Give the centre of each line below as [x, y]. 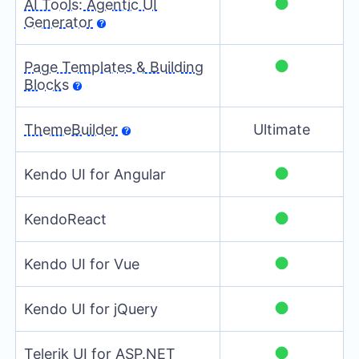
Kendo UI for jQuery [91, 309]
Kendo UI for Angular [95, 175]
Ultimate [282, 130]
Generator [58, 22]
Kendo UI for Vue [82, 264]
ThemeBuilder [71, 130]
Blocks [46, 85]
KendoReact [65, 220]
